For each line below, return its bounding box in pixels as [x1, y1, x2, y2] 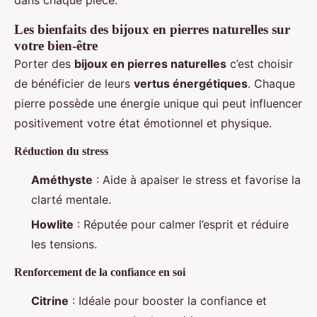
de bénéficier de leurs [14, 76, 134, 91]
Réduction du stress [14, 145, 108, 158]
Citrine [31, 293, 69, 308]
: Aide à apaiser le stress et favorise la [93, 173, 301, 188]
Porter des [14, 57, 74, 71]
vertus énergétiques [134, 76, 248, 91]
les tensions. [31, 236, 97, 251]
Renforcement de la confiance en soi [14, 265, 185, 278]
